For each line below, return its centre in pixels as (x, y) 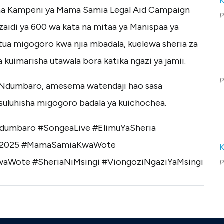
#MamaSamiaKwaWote (69, 145)
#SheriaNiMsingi (66, 162)
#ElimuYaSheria (124, 128)
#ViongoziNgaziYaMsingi (153, 162)
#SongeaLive (64, 128)
